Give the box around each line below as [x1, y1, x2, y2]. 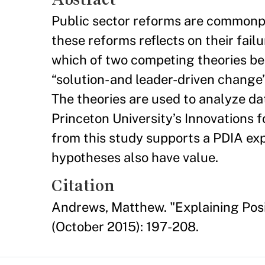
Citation [51, 176, 115, 195]
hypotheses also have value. [51, 149, 218, 165]
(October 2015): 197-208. [51, 218, 199, 234]
